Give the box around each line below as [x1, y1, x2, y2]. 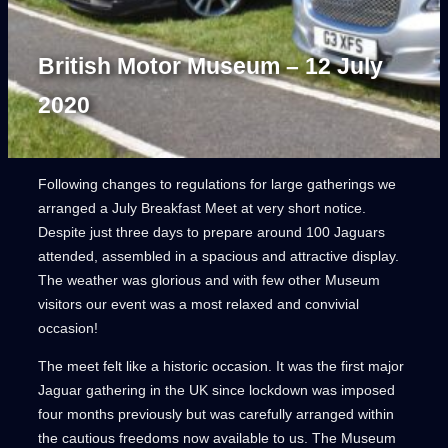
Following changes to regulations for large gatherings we [38, 176, 396, 193]
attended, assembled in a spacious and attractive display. [38, 248, 399, 265]
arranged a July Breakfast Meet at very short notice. [38, 200, 366, 217]
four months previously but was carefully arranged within [38, 406, 394, 423]
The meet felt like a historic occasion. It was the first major [38, 358, 404, 375]
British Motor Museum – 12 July [38, 52, 383, 79]
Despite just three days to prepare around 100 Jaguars [38, 224, 385, 241]
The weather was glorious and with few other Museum [38, 272, 380, 289]
